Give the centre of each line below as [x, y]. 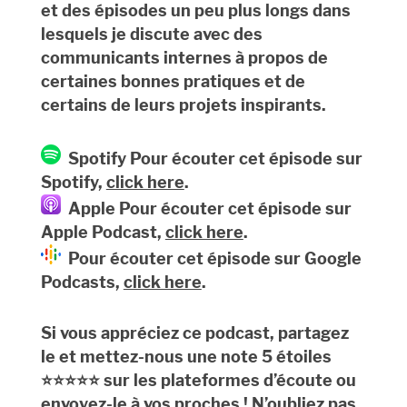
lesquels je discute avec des [151, 35]
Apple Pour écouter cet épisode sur [206, 209]
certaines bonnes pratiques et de [173, 82]
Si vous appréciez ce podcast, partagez [194, 333]
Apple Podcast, [103, 233]
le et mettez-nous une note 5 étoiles [186, 357]
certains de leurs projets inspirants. [183, 105]
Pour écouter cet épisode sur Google [211, 259]
